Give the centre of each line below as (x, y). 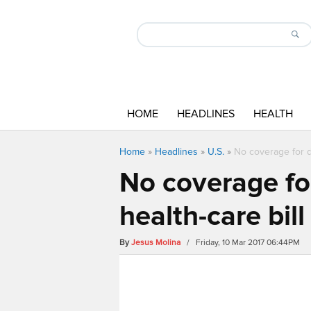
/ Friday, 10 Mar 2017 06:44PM (241, 243)
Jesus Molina (156, 243)
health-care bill (212, 216)
